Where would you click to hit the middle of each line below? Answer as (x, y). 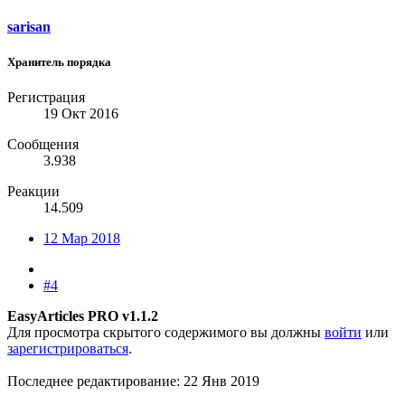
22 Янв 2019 (221, 381)
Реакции (33, 191)
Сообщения (43, 144)
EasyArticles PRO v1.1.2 (83, 316)
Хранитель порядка (59, 61)
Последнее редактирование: (95, 381)
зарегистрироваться (68, 348)
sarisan (29, 26)
